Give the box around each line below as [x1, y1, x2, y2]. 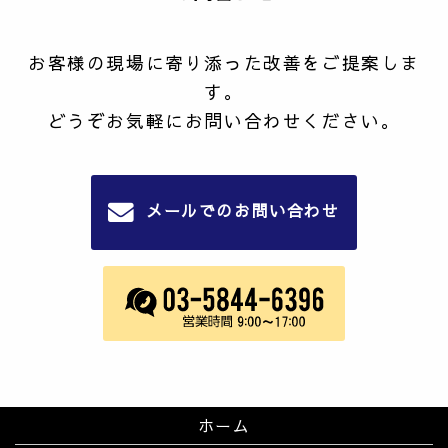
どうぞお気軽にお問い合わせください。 [47, 107, 401, 133]
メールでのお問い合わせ [146, 199, 340, 222]
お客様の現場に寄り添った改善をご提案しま [27, 49, 420, 75]
